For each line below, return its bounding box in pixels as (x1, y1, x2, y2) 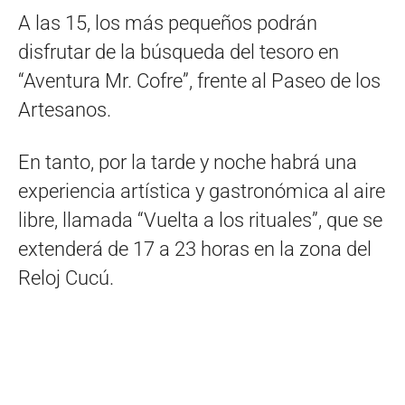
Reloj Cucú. (18, 266, 114, 289)
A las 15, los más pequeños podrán (18, 11, 317, 34)
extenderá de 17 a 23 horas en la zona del (18, 237, 372, 260)
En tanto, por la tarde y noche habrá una (18, 150, 357, 174)
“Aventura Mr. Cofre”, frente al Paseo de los (18, 69, 381, 92)
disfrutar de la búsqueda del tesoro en (18, 40, 339, 63)
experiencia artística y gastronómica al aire (18, 179, 385, 202)
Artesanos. (18, 98, 111, 121)
